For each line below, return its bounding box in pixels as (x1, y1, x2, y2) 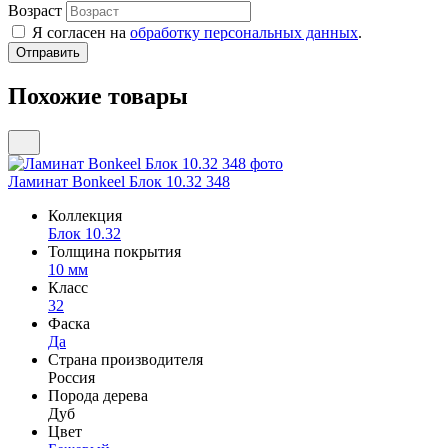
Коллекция (48, 206, 122, 224)
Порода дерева (48, 386, 148, 404)
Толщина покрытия (48, 242, 181, 260)
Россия (48, 368, 95, 386)
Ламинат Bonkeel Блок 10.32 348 (8, 172, 230, 190)
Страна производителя (48, 350, 203, 368)
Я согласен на (32, 24, 130, 42)
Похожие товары (8, 83, 188, 110)
